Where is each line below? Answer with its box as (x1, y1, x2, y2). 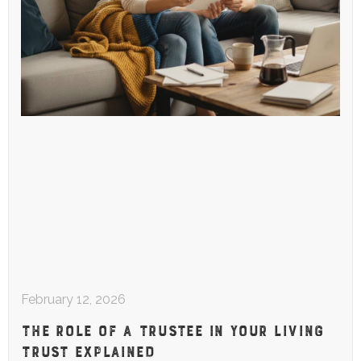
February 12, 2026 (21, 292, 126, 308)
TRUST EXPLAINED (21, 339, 155, 359)
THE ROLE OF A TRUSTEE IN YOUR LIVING (21, 318, 324, 338)
